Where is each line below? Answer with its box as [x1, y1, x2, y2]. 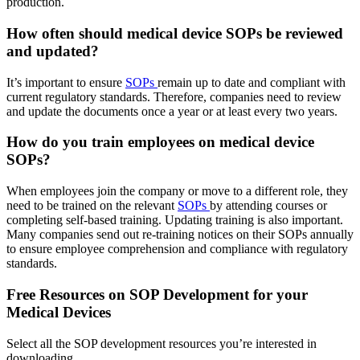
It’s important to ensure [6, 75, 125, 89]
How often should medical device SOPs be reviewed [6, 24, 343, 42]
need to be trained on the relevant [6, 198, 178, 213]
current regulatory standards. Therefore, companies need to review [6, 89, 342, 104]
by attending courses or [210, 198, 327, 213]
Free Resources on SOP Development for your [6, 285, 308, 303]
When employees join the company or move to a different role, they [6, 184, 348, 198]
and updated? [6, 42, 99, 59]
